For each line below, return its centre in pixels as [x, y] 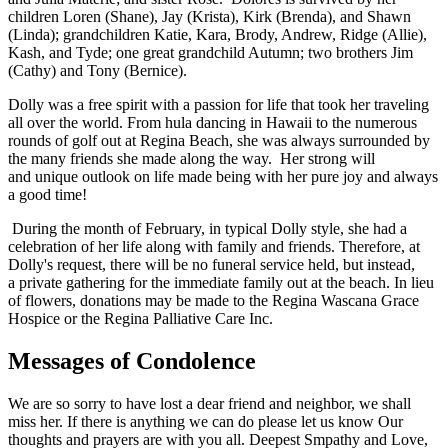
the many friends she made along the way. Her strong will [191, 159]
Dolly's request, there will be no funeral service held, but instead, [211, 265]
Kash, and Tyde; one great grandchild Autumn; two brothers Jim [210, 53]
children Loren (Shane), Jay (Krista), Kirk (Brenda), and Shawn [209, 17]
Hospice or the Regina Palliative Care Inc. [142, 319]
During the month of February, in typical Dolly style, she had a [207, 229]
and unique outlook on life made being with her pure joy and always [223, 177]
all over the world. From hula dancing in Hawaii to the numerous [212, 123]
